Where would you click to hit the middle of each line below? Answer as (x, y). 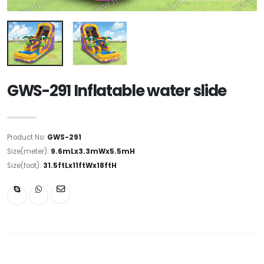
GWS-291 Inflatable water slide (117, 90)
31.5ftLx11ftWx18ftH (80, 165)
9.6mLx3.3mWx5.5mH (93, 151)
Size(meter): (29, 151)
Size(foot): (25, 165)
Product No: (27, 137)
